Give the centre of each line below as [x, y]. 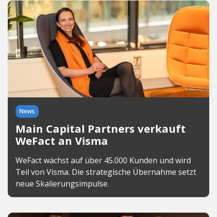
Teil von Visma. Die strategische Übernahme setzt [106, 172]
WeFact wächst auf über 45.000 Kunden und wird [103, 160]
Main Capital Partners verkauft [101, 128]
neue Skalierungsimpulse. [62, 184]
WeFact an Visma [62, 140]
